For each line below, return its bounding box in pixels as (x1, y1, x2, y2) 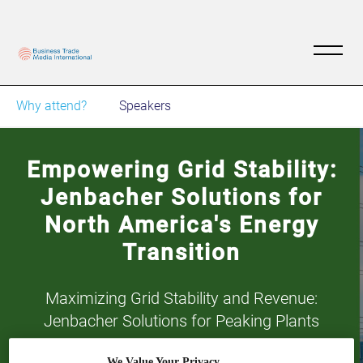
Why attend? (16, 97, 87, 113)
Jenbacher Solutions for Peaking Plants (44, 310, 319, 331)
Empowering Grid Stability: (26, 156, 337, 183)
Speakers (119, 97, 171, 113)
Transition (122, 238, 241, 266)
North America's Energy (44, 211, 319, 238)
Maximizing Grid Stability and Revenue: (45, 288, 318, 308)
